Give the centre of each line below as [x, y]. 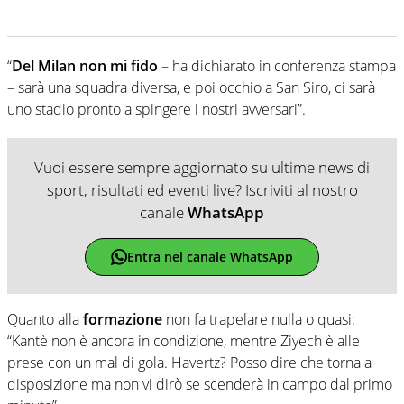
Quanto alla [45, 319]
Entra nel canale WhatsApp [210, 257]
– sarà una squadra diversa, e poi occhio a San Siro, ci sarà [191, 87]
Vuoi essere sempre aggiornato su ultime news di [202, 167]
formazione [123, 319]
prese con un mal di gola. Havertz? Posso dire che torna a [189, 362]
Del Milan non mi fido [85, 65]
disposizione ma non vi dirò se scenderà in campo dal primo [200, 384]
